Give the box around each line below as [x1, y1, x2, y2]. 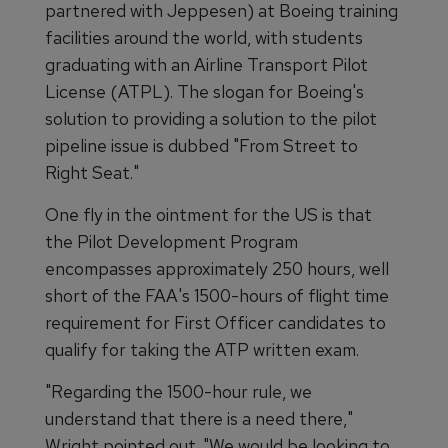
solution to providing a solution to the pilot [45, 107, 377, 131]
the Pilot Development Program [45, 230, 298, 254]
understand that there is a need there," [45, 407, 353, 431]
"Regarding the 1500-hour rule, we [45, 380, 312, 404]
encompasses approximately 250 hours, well [45, 257, 389, 281]
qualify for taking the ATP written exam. [45, 338, 359, 362]
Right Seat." [45, 161, 139, 185]
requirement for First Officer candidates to [45, 311, 386, 335]
